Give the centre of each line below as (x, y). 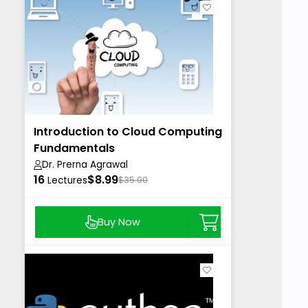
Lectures (68, 181)
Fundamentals (75, 148)
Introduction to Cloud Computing (128, 132)
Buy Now (119, 222)
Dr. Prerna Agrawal (85, 165)
